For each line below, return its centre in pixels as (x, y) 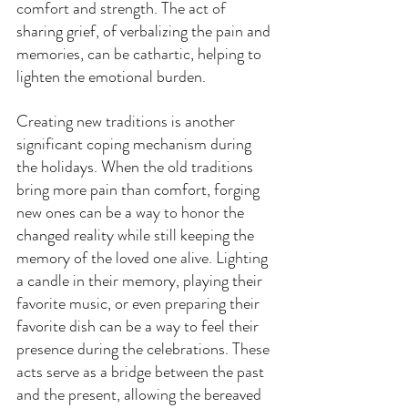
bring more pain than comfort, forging (140, 190)
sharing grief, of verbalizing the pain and (145, 31)
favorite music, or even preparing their (140, 304)
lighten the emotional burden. (111, 77)
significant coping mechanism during (136, 144)
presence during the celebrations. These (145, 349)
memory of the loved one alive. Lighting (144, 258)
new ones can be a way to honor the (132, 213)
